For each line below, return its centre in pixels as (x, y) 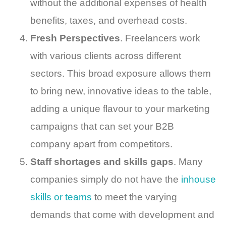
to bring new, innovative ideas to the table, (121, 91)
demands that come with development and (122, 215)
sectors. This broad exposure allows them (121, 74)
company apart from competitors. (101, 144)
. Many (188, 162)
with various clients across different (106, 56)
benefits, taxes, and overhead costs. (109, 21)
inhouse (199, 180)
